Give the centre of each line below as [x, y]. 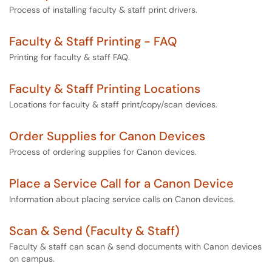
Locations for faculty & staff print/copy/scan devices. [113, 104]
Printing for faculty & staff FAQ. [70, 57]
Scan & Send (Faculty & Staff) [94, 231]
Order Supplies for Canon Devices [107, 136]
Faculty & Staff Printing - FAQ [93, 41]
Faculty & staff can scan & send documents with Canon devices [135, 246]
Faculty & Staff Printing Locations [105, 89]
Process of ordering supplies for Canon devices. [103, 152]
